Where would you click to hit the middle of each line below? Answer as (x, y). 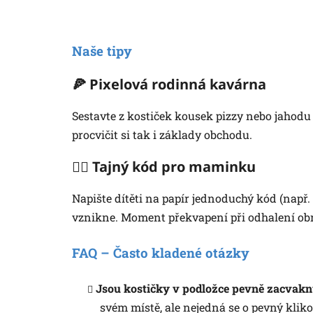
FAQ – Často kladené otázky (161, 253)
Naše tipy (102, 51)
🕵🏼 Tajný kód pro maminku (164, 167)
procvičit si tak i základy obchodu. (162, 135)
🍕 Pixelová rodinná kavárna (169, 85)
